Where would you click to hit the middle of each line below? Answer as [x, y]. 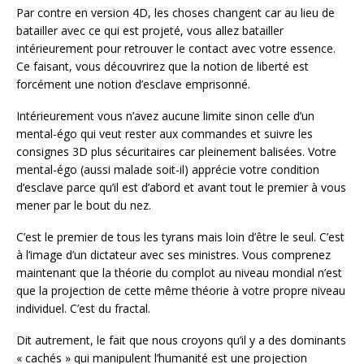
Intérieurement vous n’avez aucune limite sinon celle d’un [165, 116]
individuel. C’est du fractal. [83, 308]
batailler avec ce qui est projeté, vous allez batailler [150, 31]
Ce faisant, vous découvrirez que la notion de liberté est [162, 67]
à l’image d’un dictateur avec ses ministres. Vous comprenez [173, 254]
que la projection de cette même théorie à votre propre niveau [181, 290]
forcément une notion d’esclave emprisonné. [133, 84]
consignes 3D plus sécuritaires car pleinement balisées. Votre [176, 152]
